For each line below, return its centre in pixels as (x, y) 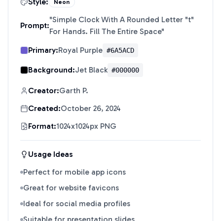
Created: (44, 108)
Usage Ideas (51, 154)
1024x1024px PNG (86, 126)
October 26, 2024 (91, 108)
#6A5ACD (120, 50)
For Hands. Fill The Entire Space (105, 31)
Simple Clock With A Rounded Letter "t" (123, 19)
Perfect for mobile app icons (74, 172)
